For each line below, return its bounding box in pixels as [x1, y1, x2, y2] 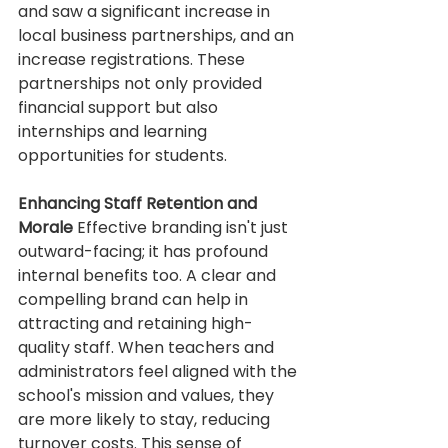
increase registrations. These [18, 48, 249, 72]
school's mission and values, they [18, 384, 278, 408]
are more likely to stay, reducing [18, 408, 274, 432]
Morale [18, 216, 73, 240]
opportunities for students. [18, 144, 231, 168]
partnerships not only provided [18, 72, 266, 96]
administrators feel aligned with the [18, 360, 301, 384]
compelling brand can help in [18, 288, 252, 312]
